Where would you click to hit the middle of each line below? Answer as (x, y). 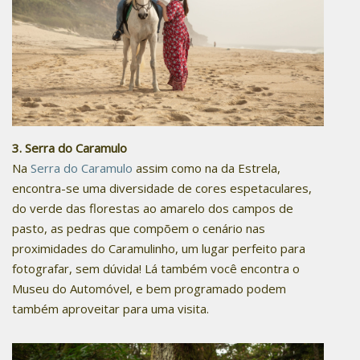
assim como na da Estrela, (208, 168)
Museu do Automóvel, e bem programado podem (149, 289)
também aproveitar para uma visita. (112, 309)
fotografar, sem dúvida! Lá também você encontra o (156, 269)
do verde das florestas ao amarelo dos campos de (153, 209)
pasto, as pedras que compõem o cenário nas (139, 229)
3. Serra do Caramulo (70, 148)
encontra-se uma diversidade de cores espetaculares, (162, 188)
